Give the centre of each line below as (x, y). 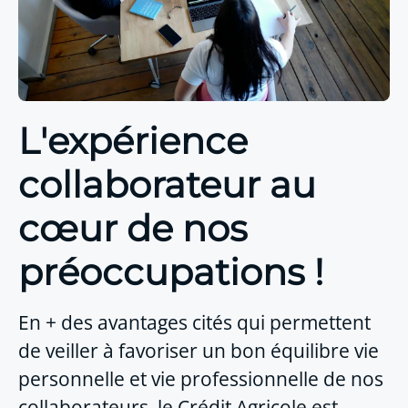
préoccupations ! (171, 271)
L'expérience (133, 140)
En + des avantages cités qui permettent (194, 322)
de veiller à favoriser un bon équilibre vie (199, 350)
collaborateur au (167, 184)
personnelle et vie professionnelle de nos (201, 378)
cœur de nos (133, 228)
